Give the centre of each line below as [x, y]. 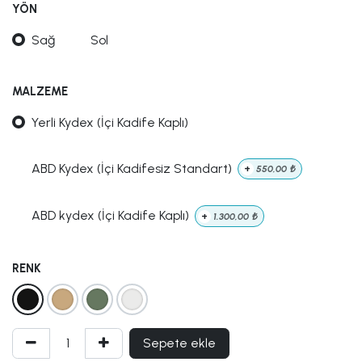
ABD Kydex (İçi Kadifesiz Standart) [132, 169]
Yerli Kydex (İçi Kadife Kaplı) [110, 122]
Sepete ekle [179, 343]
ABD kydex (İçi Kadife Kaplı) [110, 216]
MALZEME [40, 91]
